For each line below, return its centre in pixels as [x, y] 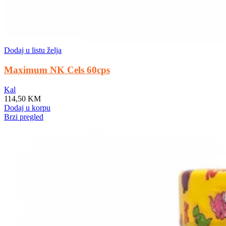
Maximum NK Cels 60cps [57, 70]
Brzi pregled [24, 117]
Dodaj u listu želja [33, 50]
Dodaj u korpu [27, 107]
